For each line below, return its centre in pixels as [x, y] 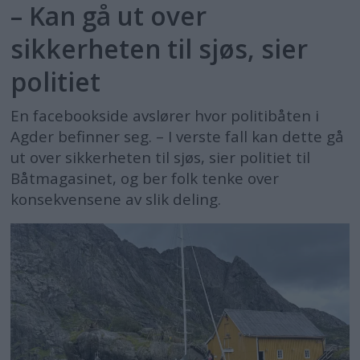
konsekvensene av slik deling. [116, 199]
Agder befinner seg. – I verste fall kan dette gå [178, 136]
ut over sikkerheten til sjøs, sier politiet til [161, 157]
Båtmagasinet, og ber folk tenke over [145, 178]
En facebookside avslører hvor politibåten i [165, 115]
